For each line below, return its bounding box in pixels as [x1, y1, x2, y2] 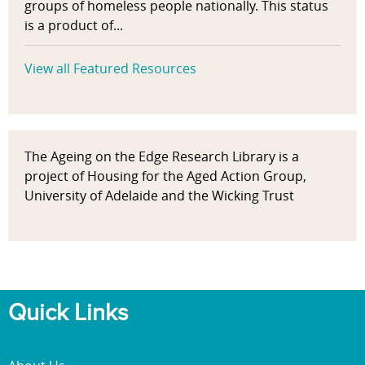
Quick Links [8, 299, 128, 328]
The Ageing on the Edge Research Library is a [24, 147, 299, 166]
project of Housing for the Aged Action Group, [24, 167, 306, 186]
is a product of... [24, 15, 123, 34]
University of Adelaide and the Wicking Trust [24, 187, 294, 205]
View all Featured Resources [24, 59, 196, 78]
